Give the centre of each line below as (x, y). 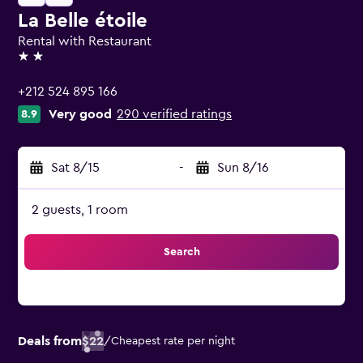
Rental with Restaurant (85, 41)
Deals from (50, 341)
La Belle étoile (83, 21)
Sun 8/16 (243, 168)
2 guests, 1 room (80, 210)
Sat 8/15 (75, 168)
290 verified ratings (174, 114)
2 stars (36, 63)
